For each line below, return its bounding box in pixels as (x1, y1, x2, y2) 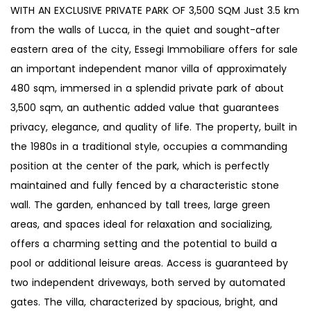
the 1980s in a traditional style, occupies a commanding (10, 140, 287, 154)
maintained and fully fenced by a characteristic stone (10, 178, 279, 193)
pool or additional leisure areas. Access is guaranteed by (10, 256, 288, 271)
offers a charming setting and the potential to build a (10, 237, 277, 251)
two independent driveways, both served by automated (10, 276, 285, 290)
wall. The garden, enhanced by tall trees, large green (10, 198, 270, 212)
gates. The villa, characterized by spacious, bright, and (10, 295, 278, 310)
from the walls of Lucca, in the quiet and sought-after (10, 23, 280, 37)
